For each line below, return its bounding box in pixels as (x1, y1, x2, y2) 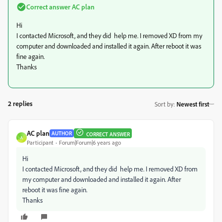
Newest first (176, 100, 209, 108)
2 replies (8, 99, 33, 108)
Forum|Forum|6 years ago (59, 139, 121, 146)
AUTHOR (52, 129, 72, 137)
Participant (27, 139, 54, 146)
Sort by (155, 100, 173, 108)
